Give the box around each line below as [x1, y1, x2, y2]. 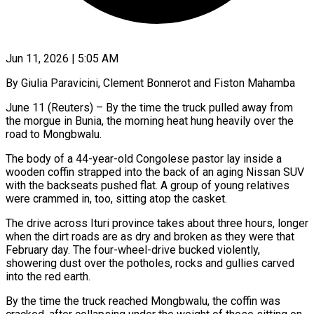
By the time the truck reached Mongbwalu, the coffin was [6, 294, 280, 308]
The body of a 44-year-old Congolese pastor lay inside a [6, 151, 282, 165]
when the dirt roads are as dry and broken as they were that [6, 229, 294, 243]
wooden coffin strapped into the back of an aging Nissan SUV [6, 165, 304, 179]
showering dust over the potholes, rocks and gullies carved [6, 256, 294, 270]
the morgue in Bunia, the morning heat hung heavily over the [6, 114, 294, 128]
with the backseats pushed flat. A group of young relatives [6, 178, 289, 192]
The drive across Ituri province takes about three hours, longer [6, 216, 308, 230]
